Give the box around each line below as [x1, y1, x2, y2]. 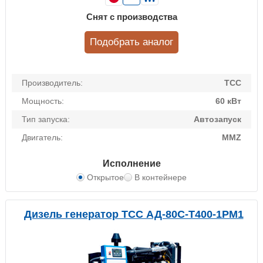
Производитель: [22, 78, 83, 88]
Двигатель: [22, 133, 63, 143]
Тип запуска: [22, 114, 70, 124]
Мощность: [22, 96, 64, 106]
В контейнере [134, 173, 187, 183]
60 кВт [215, 96, 241, 106]
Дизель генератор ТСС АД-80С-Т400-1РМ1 [23, 208, 244, 221]
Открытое [87, 173, 124, 183]
